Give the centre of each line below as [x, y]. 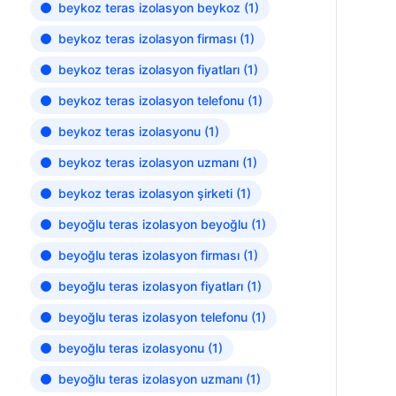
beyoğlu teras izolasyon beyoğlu [152, 224]
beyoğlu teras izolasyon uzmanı [150, 379]
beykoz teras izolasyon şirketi [145, 193]
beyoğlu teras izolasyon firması [148, 255]
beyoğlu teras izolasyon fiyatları [150, 286]
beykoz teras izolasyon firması [147, 38]
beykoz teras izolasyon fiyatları [148, 69]
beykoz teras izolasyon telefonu [151, 100]
